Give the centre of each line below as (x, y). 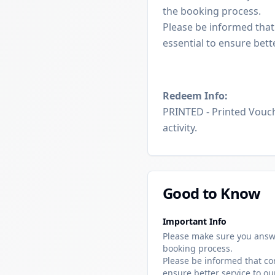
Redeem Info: (195, 95)
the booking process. (212, 11)
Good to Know (212, 193)
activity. (180, 127)
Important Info (195, 221)
